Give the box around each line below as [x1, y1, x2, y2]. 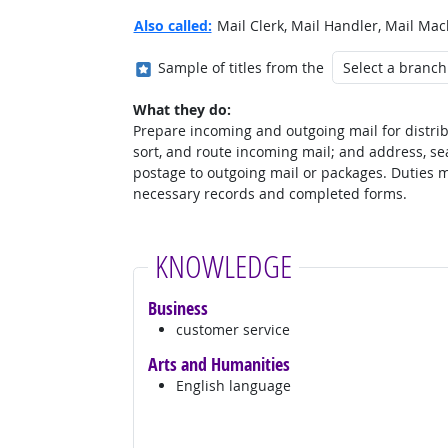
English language [175, 376, 291, 396]
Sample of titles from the [158, 58, 325, 78]
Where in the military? [153, 50, 302, 70]
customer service [175, 320, 290, 340]
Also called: [133, 15, 212, 35]
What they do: [132, 100, 231, 120]
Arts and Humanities [147, 352, 290, 377]
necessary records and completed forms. [132, 184, 407, 204]
